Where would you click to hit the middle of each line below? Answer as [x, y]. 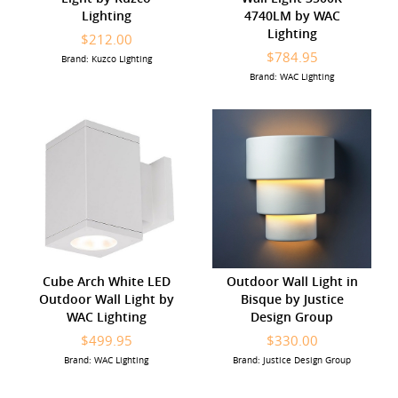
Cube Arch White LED [106, 281]
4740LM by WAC [292, 15]
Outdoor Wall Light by [106, 298]
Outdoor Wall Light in [292, 281]
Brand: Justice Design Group [292, 360]
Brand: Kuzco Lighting [106, 59]
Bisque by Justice [292, 298]
